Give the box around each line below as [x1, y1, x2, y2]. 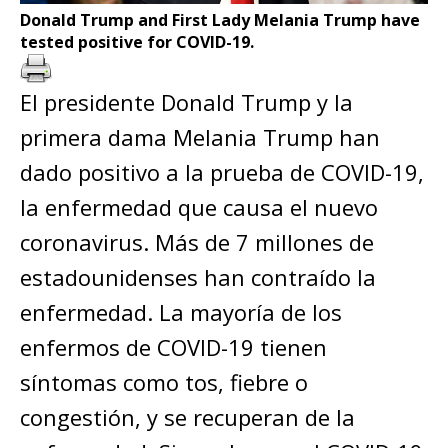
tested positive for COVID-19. [20, 30, 254, 53]
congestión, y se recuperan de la [20, 401, 355, 432]
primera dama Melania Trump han [20, 121, 380, 152]
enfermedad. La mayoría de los [20, 296, 342, 327]
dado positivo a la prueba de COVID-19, [20, 156, 424, 187]
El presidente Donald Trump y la [20, 86, 353, 117]
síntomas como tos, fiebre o [20, 366, 308, 397]
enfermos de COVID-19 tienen [20, 331, 327, 362]
